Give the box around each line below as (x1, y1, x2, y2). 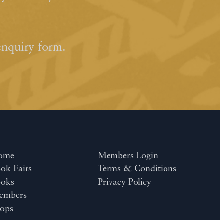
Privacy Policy (97, 177, 151, 187)
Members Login (97, 151, 158, 161)
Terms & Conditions (97, 164, 176, 174)
